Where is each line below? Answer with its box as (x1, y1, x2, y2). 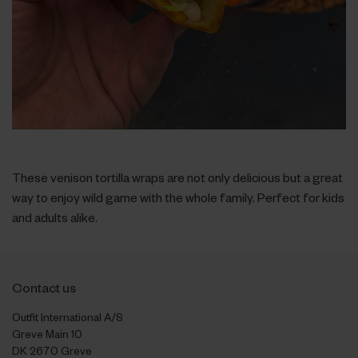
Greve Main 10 (11, 326, 82, 340)
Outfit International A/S (11, 309, 123, 324)
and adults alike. (11, 209, 97, 225)
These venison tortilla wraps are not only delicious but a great (11, 169, 343, 185)
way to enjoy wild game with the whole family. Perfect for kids (11, 189, 344, 205)
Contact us (11, 278, 76, 296)
